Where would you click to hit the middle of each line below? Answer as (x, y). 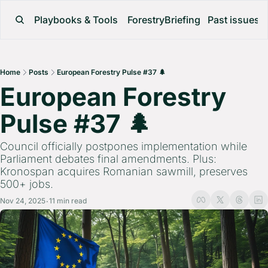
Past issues (234, 20)
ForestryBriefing (164, 20)
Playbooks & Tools (76, 20)
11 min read (68, 200)
